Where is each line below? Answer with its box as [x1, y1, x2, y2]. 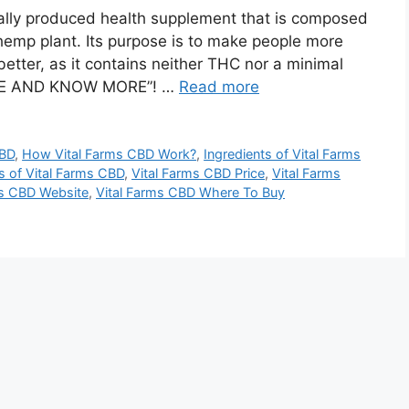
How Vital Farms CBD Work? [22, 146, 197, 163]
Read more [179, 78, 259, 97]
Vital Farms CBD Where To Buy [96, 184, 285, 201]
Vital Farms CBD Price [131, 165, 265, 182]
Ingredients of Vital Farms [204, 146, 362, 163]
